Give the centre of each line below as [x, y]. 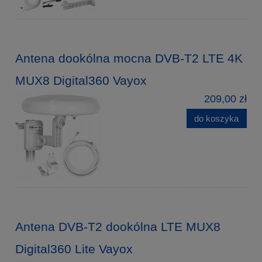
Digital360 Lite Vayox [74, 249]
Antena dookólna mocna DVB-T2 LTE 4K [129, 58]
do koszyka [217, 118]
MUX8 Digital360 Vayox [81, 80]
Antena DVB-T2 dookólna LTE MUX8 [118, 226]
